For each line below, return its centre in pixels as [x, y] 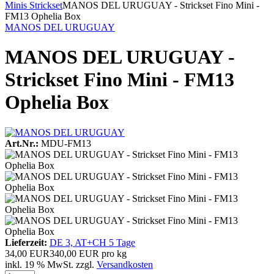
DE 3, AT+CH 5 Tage [92, 242]
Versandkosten [125, 264]
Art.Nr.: [22, 143]
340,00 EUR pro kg [88, 253]
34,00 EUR [27, 253]
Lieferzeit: [26, 242]
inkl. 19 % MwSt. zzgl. [51, 264]
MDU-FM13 [66, 143]
